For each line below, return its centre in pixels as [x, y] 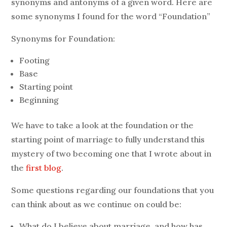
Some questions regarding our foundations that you [113, 190]
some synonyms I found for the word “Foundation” [111, 16]
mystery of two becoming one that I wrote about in [111, 154]
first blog [44, 168]
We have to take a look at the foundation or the [103, 125]
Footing [35, 61]
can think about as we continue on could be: [97, 204]
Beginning [39, 100]
